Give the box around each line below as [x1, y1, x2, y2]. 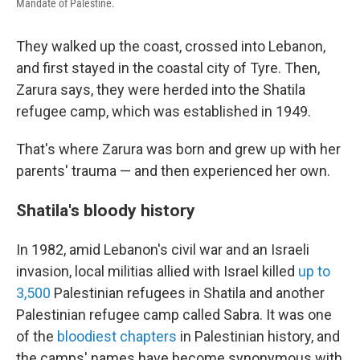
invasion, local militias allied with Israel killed [16, 263, 298, 280]
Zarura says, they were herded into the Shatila [16, 81, 305, 98]
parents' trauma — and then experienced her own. [16, 162, 330, 179]
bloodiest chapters [57, 328, 177, 345]
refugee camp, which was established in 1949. [16, 103, 311, 120]
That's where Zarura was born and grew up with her [16, 141, 341, 157]
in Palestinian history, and [177, 328, 340, 345]
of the [16, 328, 57, 345]
